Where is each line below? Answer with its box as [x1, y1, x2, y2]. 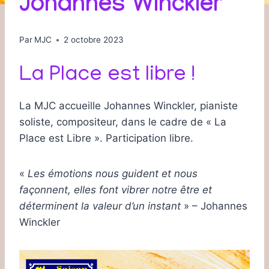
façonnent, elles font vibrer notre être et [19, 184, 212, 196]
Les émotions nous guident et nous [28, 168, 198, 180]
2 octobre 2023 [64, 35, 124, 45]
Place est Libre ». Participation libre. [19, 132, 193, 145]
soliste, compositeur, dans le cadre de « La [19, 116, 226, 128]
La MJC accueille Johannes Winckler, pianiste [19, 100, 238, 112]
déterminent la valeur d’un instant [19, 200, 181, 213]
